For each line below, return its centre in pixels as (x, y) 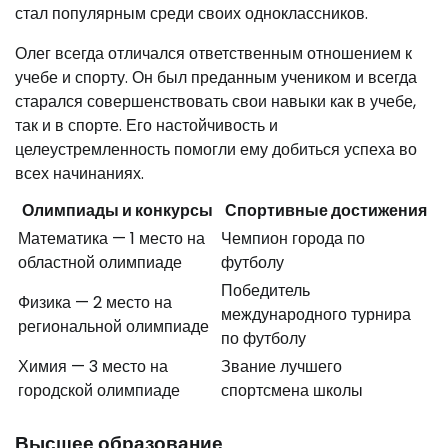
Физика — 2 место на (95, 302)
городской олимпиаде (99, 390)
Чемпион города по (293, 238)
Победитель (265, 290)
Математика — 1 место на (111, 238)
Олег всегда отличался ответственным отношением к (213, 53)
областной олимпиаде (100, 262)
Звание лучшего (281, 366)
